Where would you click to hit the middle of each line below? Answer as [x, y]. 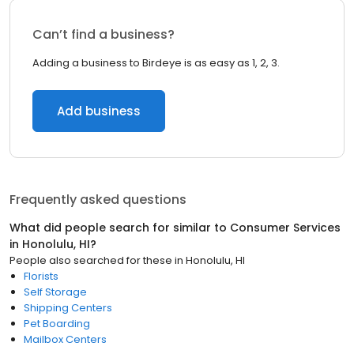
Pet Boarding [57, 324]
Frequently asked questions [98, 200]
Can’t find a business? [104, 34]
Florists [41, 276]
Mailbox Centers [65, 339]
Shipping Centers [68, 308]
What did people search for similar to [120, 228]
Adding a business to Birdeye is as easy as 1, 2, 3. [156, 63]
